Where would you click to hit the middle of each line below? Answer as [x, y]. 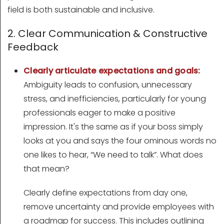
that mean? [46, 169]
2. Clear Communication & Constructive [107, 34]
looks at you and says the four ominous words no [120, 141]
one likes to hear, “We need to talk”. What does [113, 155]
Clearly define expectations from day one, [105, 193]
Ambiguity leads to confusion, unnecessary [108, 85]
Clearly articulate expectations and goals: [112, 71]
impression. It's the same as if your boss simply [113, 127]
